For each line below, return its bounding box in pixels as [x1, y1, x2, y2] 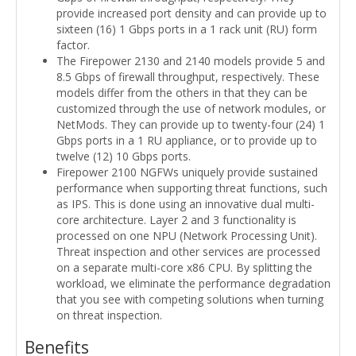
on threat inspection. [56, 308, 162, 323]
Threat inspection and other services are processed [56, 244, 320, 260]
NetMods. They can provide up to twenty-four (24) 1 [56, 117, 325, 133]
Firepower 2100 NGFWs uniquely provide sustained [56, 164, 318, 180]
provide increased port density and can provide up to [56, 6, 327, 21]
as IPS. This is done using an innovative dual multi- [56, 196, 315, 212]
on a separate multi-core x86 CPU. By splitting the [56, 260, 312, 276]
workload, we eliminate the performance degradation [56, 276, 331, 292]
